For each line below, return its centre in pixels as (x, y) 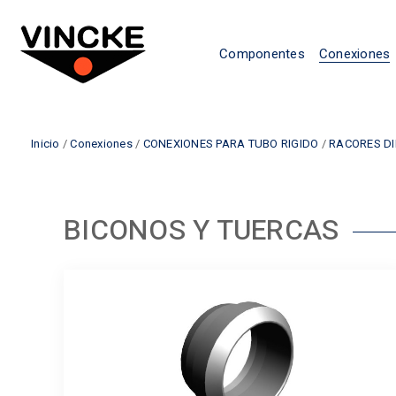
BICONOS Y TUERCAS (202, 230)
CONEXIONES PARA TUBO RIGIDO (231, 144)
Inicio (46, 144)
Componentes (262, 53)
